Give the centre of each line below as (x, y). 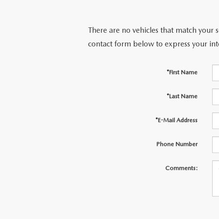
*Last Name (182, 96)
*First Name (182, 72)
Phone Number (177, 144)
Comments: (181, 168)
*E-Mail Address (176, 120)
